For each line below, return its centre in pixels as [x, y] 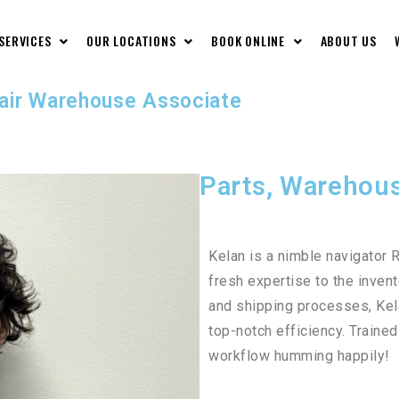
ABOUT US [348, 41]
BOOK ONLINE [250, 41]
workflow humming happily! [299, 356]
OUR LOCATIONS [133, 41]
